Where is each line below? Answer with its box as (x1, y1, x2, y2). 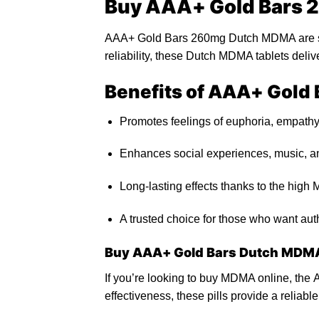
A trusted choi (119, 213, 188, 226)
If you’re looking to (105, 271, 199, 284)
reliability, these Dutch (105, 50, 219, 63)
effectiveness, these (105, 289, 207, 302)
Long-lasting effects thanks (119, 180, 257, 193)
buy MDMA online (199, 271, 289, 284)
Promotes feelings (119, 115, 214, 127)
